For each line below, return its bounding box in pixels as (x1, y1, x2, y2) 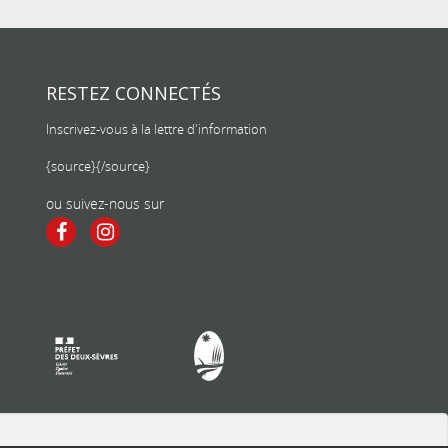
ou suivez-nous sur (46, 194, 164, 213)
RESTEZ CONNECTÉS (46, 81, 221, 105)
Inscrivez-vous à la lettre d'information (46, 120, 267, 138)
